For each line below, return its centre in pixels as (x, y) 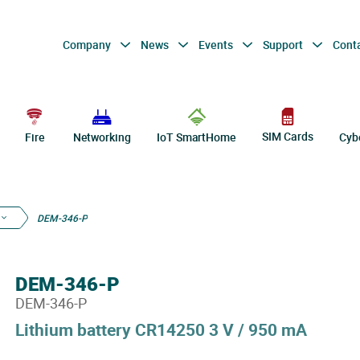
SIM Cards (288, 137)
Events (217, 44)
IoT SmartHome (196, 137)
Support (284, 44)
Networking (102, 137)
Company (88, 44)
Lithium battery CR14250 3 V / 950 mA (161, 329)
